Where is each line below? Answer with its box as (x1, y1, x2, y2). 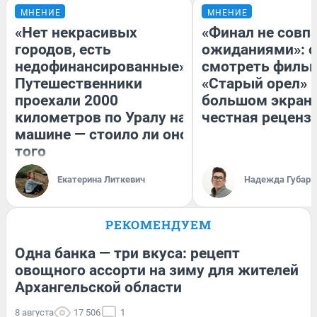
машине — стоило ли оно (15, 126, 188, 144)
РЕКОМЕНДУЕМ (105, 217, 212, 234)
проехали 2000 (15, 92, 118, 110)
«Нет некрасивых (15, 24, 137, 42)
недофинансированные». (15, 58, 190, 76)
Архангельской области (15, 279, 182, 296)
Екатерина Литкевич (57, 174, 145, 185)
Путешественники (15, 75, 142, 93)
